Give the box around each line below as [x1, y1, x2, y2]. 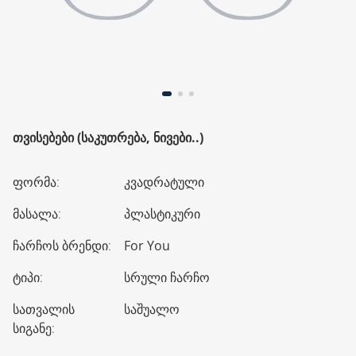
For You [124, 237, 170, 254]
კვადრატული [124, 173, 204, 191]
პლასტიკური [124, 205, 200, 222]
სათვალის [13, 300, 75, 318]
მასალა [13, 205, 58, 222]
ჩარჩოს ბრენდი [13, 237, 108, 254]
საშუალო [124, 300, 180, 318]
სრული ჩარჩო [124, 269, 210, 286]
